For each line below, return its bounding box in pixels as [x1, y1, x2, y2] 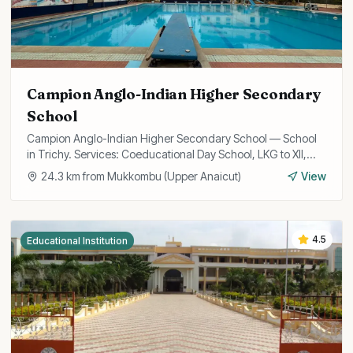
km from [64, 169, 108, 183]
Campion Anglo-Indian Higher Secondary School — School [27, 132, 318, 145]
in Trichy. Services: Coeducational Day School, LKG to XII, [27, 147, 307, 161]
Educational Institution [27, 235, 128, 247]
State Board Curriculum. [27, 163, 145, 176]
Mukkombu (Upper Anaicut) [107, 169, 242, 183]
